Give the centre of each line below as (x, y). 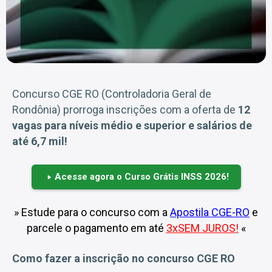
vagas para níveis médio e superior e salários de (132, 125)
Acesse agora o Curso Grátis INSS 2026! (141, 177)
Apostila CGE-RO (210, 212)
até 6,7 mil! (40, 141)
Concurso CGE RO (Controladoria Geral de (112, 94)
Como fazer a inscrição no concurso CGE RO (124, 258)
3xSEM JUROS (201, 228)
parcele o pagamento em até (96, 228)
